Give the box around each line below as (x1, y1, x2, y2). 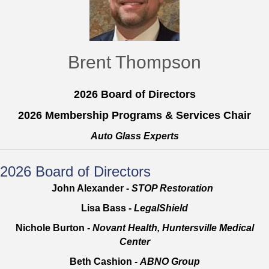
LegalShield (134, 203, 188, 214)
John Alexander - (51, 183, 131, 194)
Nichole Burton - (15, 223, 92, 234)
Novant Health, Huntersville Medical (92, 223, 254, 234)
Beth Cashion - (69, 256, 140, 267)
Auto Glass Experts (90, 131, 179, 142)
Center (119, 237, 150, 247)
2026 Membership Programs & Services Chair (18, 109, 251, 122)
